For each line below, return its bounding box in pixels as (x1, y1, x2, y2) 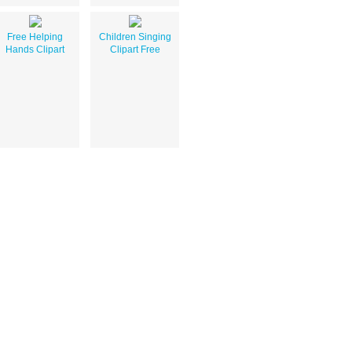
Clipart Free (109, 43, 160, 55)
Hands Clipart (5, 43, 64, 55)
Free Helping (7, 31, 63, 42)
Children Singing (98, 31, 171, 42)
